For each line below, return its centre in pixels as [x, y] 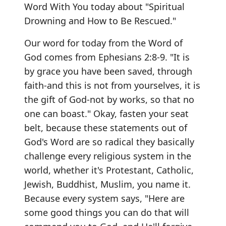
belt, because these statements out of [106, 127]
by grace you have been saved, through [108, 71]
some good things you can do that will [107, 212]
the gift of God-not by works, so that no [109, 99]
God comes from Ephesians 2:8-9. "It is [107, 57]
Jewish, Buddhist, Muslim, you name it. [107, 184]
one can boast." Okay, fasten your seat [106, 113]
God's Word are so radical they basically [109, 142]
